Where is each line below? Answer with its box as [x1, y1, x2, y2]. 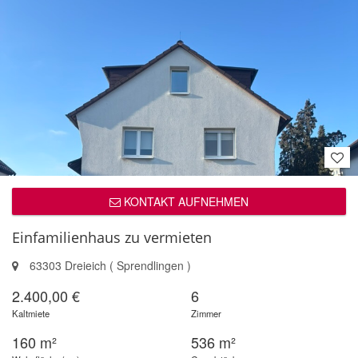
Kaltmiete [12, 307, 50, 320]
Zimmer [191, 307, 221, 320]
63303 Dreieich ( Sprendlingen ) [26, 257, 191, 273]
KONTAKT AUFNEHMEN [121, 193, 249, 209]
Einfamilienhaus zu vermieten [12, 228, 212, 247]
